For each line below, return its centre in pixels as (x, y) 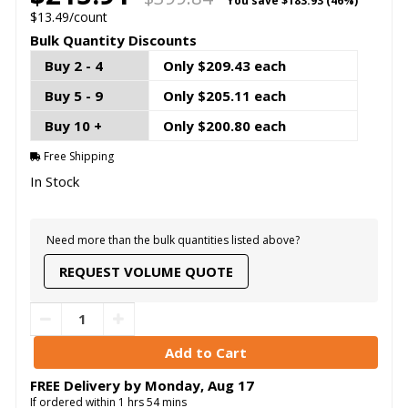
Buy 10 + (73, 126)
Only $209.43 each (224, 66)
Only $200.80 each (224, 126)
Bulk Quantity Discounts (113, 41)
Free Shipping (77, 156)
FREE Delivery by (87, 385)
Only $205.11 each (224, 96)
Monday (172, 385)
